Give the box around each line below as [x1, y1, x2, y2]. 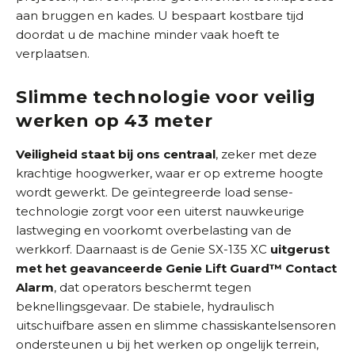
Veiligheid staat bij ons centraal [16, 147, 216, 162]
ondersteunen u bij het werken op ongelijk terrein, [16, 337, 319, 352]
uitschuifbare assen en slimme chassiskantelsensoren [16, 318, 336, 333]
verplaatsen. [16, 46, 90, 61]
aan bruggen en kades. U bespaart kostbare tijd [16, 8, 303, 23]
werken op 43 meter [16, 110, 212, 132]
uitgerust [270, 242, 330, 257]
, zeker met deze [216, 147, 317, 162]
